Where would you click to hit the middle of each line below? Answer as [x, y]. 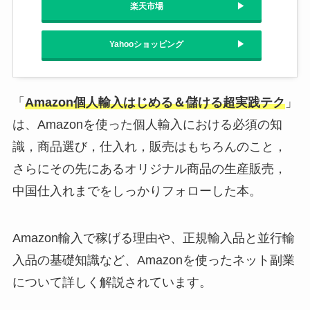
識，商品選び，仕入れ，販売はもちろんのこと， [149, 146]
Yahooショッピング [146, 44]
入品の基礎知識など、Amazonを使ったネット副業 [153, 260]
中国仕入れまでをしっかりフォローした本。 [137, 191]
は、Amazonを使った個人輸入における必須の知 [147, 124]
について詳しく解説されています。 [112, 282]
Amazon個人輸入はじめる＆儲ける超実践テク [155, 102]
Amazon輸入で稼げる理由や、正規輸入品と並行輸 [153, 238]
